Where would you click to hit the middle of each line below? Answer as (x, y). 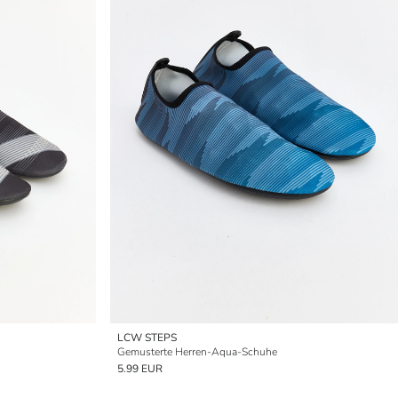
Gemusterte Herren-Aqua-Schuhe (197, 352)
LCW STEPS (147, 338)
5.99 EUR (140, 369)
